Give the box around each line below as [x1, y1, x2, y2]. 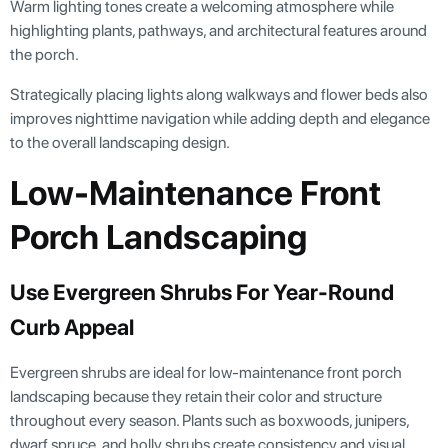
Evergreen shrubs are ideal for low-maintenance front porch [10, 363, 402, 383]
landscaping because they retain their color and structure [10, 387, 382, 407]
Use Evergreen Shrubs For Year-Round [10, 279, 394, 306]
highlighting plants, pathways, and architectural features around [10, 21, 427, 41]
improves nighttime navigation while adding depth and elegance [10, 109, 430, 129]
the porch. [10, 45, 79, 65]
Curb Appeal [10, 314, 134, 341]
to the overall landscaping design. [10, 133, 230, 153]
